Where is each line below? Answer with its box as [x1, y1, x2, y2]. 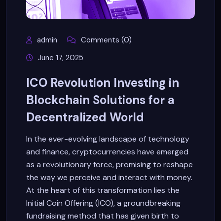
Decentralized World [26, 110, 144, 125]
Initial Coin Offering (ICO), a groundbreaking [26, 198, 181, 209]
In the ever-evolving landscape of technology [26, 134, 189, 145]
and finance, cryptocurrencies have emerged [26, 147, 188, 157]
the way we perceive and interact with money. [26, 172, 192, 183]
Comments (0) [79, 35, 132, 45]
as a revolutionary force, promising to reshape [26, 159, 193, 170]
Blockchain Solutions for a [26, 92, 175, 108]
